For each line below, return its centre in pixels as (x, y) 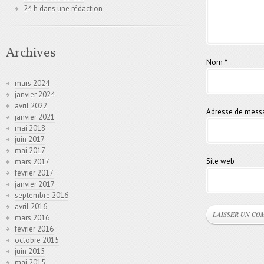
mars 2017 (32, 162)
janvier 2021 (35, 117)
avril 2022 (31, 106)
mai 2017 (30, 151)
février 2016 (34, 229)
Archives (31, 54)
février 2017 (34, 173)
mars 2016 (32, 218)
